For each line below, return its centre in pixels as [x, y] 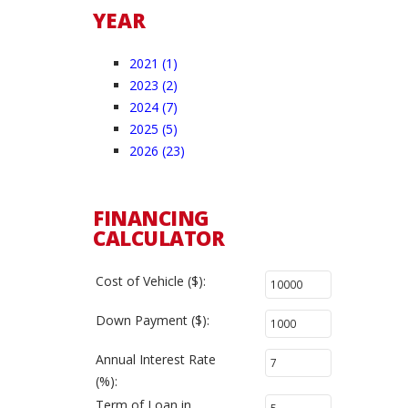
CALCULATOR [158, 238]
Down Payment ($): [153, 320]
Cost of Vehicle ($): [151, 281]
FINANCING [151, 218]
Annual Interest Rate [156, 359]
